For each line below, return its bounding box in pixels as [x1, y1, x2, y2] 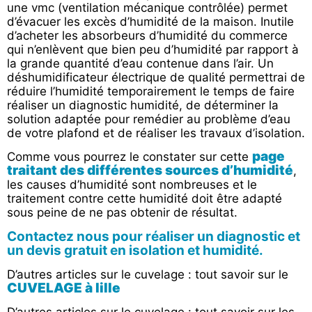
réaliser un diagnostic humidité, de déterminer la [7, 97, 279, 112]
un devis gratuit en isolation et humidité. [7, 242, 263, 258]
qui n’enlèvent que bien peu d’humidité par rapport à [7, 42, 299, 56]
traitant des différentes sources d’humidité [7, 162, 293, 179]
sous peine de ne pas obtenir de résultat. [7, 205, 237, 220]
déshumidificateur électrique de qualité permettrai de [7, 70, 305, 84]
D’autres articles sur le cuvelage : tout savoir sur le [7, 267, 288, 281]
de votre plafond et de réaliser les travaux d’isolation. [7, 125, 305, 140]
